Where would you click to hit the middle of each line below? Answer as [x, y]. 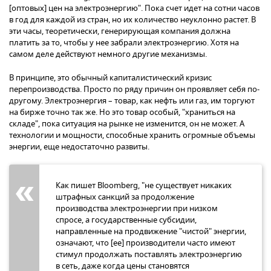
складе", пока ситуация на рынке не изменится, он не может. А [127, 123]
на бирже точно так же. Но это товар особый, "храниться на [122, 112]
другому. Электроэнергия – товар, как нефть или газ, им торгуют [132, 100]
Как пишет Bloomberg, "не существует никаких [144, 185]
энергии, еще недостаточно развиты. [79, 146]
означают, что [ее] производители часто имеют [145, 243]
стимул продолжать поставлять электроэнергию [149, 254]
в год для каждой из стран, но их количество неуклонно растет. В [132, 19]
